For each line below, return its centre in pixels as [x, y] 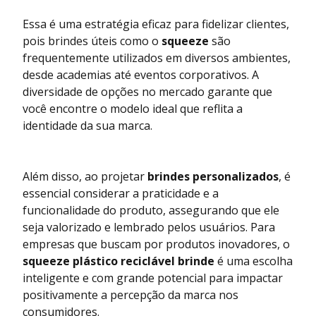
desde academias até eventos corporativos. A [141, 74]
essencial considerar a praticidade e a [121, 193]
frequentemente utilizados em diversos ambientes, [157, 57]
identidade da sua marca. [87, 125]
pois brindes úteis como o [92, 41]
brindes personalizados [213, 176]
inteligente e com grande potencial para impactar [153, 278]
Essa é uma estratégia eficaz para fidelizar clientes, [156, 24]
